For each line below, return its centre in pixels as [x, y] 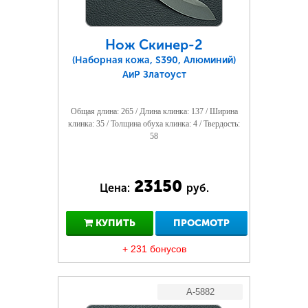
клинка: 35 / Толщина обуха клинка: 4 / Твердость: [154, 124]
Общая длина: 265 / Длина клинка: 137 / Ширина [154, 111]
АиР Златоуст [154, 75]
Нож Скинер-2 [154, 45]
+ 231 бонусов [154, 249]
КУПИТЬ [114, 223]
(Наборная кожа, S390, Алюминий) [154, 60]
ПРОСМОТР [201, 223]
